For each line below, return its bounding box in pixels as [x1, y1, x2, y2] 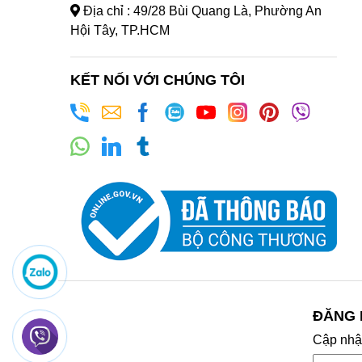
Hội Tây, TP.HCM [70, 23, 170, 38]
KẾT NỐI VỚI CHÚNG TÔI [70, 72, 245, 89]
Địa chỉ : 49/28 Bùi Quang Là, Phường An [80, 4, 322, 19]
